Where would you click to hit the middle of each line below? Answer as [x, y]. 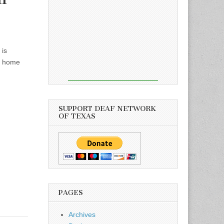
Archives [82, 214]
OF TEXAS [77, 116]
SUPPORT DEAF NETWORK [107, 108]
